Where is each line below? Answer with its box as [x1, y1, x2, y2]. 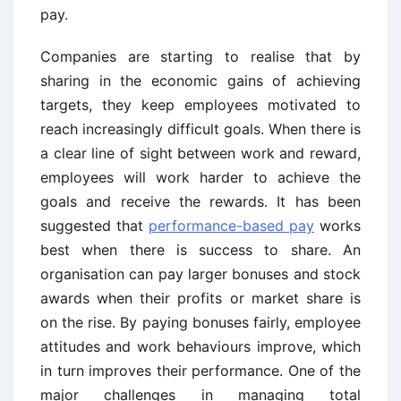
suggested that [40, 217, 149, 235]
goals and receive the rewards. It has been [40, 192, 361, 211]
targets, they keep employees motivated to [40, 96, 361, 115]
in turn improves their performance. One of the [40, 362, 361, 380]
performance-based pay [149, 217, 314, 235]
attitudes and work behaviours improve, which [40, 337, 361, 356]
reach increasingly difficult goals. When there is [40, 120, 361, 139]
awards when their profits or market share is [40, 289, 361, 308]
